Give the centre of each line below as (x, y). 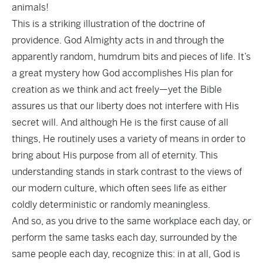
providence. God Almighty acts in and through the (118, 40)
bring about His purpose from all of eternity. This (115, 155)
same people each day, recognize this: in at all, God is (126, 254)
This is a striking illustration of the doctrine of (108, 24)
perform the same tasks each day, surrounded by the (124, 237)
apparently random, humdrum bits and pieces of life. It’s (131, 57)
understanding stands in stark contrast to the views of (127, 172)
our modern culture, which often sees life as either (119, 188)
